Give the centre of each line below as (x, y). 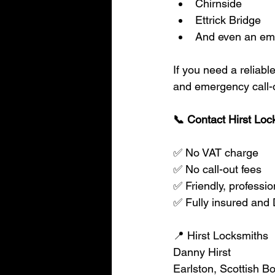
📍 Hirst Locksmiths (221, 235)
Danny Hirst (202, 252)
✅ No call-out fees (217, 169)
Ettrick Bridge (228, 20)
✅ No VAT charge (216, 153)
